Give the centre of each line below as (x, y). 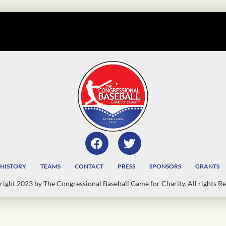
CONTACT (89, 166)
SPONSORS (165, 166)
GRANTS (207, 166)
